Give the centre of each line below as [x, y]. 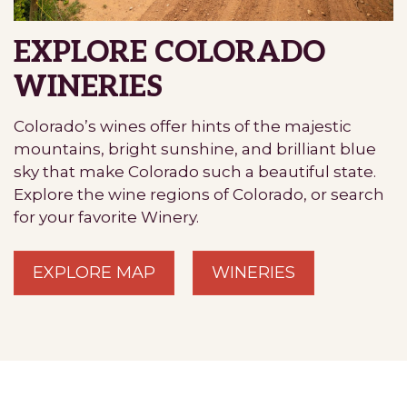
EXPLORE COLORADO [169, 53]
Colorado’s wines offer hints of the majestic [183, 127]
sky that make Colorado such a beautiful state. [195, 172]
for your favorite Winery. [106, 218]
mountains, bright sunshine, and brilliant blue [195, 149]
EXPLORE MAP [94, 273]
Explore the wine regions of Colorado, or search [199, 195]
